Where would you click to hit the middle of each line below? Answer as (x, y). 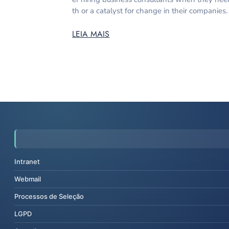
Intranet (27, 161)
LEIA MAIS (91, 34)
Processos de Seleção (49, 196)
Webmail (28, 179)
